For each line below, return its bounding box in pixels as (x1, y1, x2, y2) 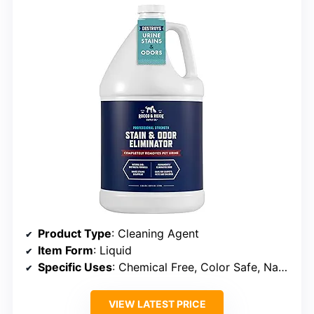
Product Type (38, 226, 111, 240)
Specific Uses (38, 259, 112, 274)
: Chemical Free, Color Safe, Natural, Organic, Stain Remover (112, 259, 278, 274)
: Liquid (93, 243, 132, 257)
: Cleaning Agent (111, 226, 199, 240)
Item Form (38, 243, 93, 257)
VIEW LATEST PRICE (108, 297, 206, 310)
